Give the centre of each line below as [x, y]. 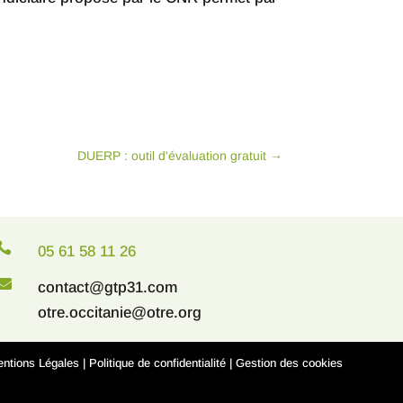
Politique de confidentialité [157, 363]
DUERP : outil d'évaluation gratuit [171, 156]
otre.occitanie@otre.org [120, 313]
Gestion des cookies [289, 363]
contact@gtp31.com [108, 288]
